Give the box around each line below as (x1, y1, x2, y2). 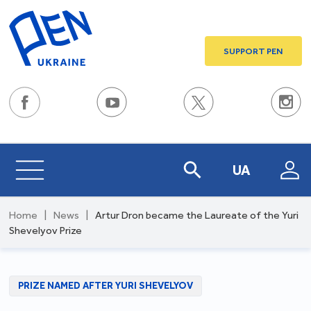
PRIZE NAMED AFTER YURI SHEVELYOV (18, 280, 194, 292)
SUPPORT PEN (224, 46, 283, 56)
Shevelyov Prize (9, 224, 83, 237)
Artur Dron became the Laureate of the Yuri (95, 209, 299, 221)
